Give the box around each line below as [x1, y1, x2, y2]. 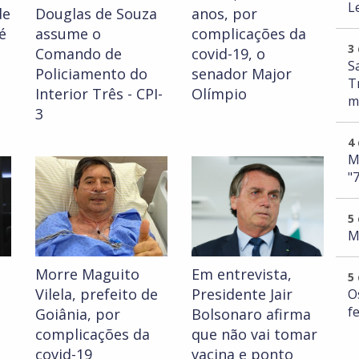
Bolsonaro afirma [192, 305, 311, 325]
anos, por [192, 4, 257, 24]
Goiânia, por [35, 305, 120, 325]
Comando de [35, 44, 122, 64]
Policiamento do [35, 64, 147, 84]
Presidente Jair [192, 284, 292, 305]
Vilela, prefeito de [35, 284, 158, 305]
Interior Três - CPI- [35, 84, 163, 104]
